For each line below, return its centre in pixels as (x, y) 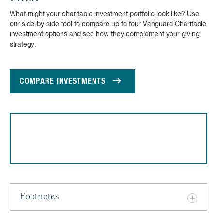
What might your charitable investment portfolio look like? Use (104, 14)
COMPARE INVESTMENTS (63, 81)
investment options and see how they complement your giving (105, 34)
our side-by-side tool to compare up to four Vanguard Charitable (108, 24)
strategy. (23, 45)
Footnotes (39, 197)
